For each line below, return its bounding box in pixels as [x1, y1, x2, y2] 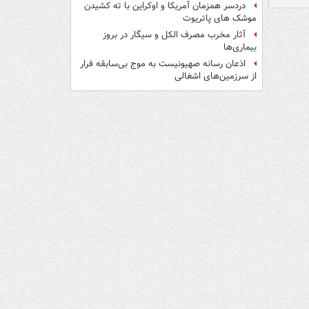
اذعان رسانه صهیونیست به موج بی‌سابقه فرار [80, 57, 246, 71]
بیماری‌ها [223, 41, 257, 54]
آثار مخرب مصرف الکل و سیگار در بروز [103, 28, 246, 42]
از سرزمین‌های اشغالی [172, 70, 257, 83]
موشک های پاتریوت [183, 12, 257, 26]
